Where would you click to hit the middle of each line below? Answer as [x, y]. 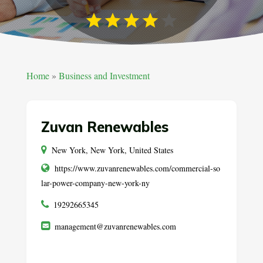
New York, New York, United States [112, 150]
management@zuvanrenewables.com [115, 227]
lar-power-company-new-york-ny [95, 183]
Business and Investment [104, 76]
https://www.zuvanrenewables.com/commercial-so [137, 168]
